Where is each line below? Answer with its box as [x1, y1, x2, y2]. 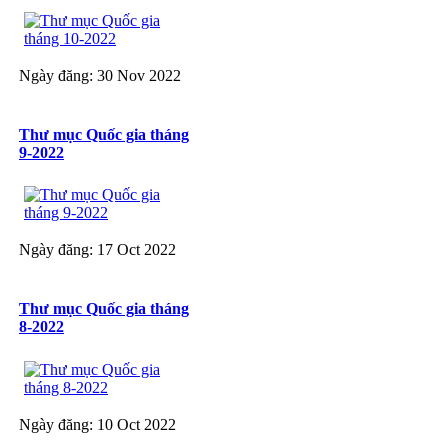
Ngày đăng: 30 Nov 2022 [19, 66, 181, 84]
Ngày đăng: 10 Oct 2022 [19, 415, 176, 433]
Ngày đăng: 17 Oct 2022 [19, 241, 176, 259]
